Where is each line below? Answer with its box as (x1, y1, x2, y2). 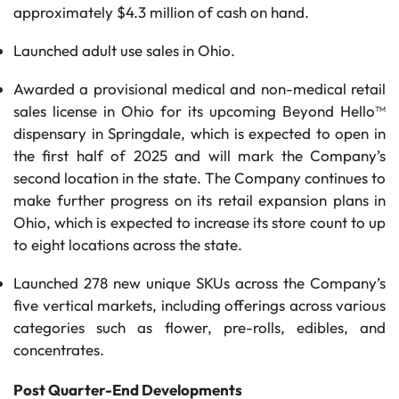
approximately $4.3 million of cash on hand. (13, 3, 309, 21)
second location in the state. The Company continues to (13, 168, 386, 187)
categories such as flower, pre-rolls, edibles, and (13, 318, 386, 337)
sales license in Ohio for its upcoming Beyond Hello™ (13, 102, 386, 120)
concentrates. (13, 340, 104, 359)
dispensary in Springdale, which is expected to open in (13, 124, 386, 142)
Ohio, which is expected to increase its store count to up (13, 213, 386, 232)
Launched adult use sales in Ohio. (13, 41, 235, 60)
